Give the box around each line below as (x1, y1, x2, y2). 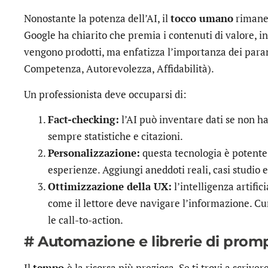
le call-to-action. (48, 212, 123, 227)
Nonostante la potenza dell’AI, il (24, 11, 170, 26)
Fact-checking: (48, 112, 119, 126)
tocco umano (170, 11, 233, 26)
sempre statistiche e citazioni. (48, 129, 183, 143)
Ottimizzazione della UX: (48, 179, 172, 193)
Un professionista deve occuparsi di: (24, 87, 187, 101)
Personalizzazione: (48, 145, 140, 160)
